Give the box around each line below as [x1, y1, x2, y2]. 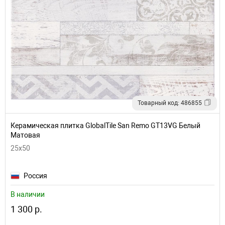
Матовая [11, 131, 40, 139]
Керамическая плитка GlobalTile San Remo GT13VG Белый [11, 121, 200, 130]
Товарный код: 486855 [138, 99, 202, 106]
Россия [24, 171, 47, 180]
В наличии [11, 190, 45, 198]
